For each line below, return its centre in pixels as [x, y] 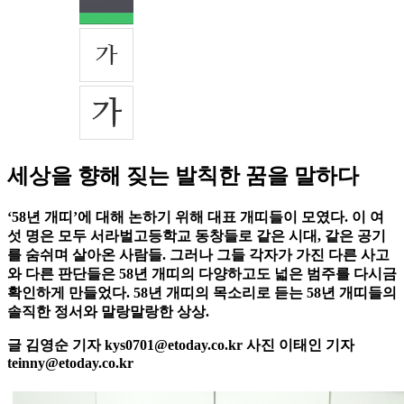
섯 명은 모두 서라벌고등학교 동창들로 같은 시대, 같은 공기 [197, 236]
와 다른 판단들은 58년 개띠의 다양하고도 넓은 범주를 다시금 [202, 274]
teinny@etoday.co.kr [70, 363]
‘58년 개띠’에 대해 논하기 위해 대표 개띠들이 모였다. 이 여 [196, 217]
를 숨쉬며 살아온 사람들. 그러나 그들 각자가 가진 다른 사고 [198, 255]
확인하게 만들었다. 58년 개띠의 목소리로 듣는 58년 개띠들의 [202, 293]
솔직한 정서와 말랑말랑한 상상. [108, 312]
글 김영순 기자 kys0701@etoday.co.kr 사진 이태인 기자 [181, 345]
